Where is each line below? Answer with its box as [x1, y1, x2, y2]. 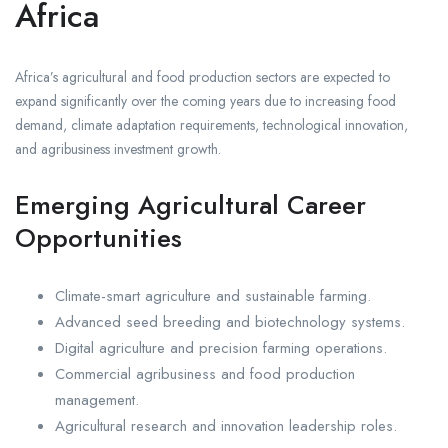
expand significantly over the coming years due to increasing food [15, 91, 396, 112]
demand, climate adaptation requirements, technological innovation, [15, 115, 408, 136]
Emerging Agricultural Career [15, 186, 366, 225]
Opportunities [15, 219, 182, 258]
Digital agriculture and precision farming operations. [55, 337, 387, 360]
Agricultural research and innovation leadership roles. [55, 415, 397, 438]
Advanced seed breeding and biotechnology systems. [55, 311, 405, 334]
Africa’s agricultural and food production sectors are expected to [15, 67, 390, 88]
